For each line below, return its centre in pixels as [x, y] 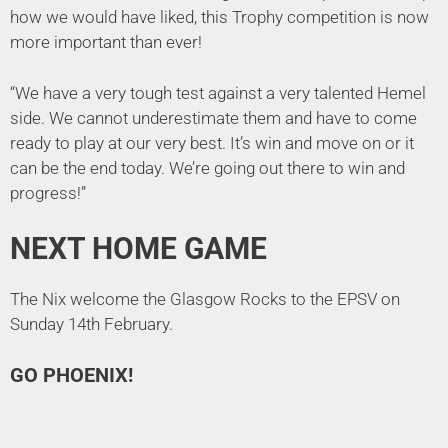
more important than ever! [106, 42]
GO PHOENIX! [71, 374]
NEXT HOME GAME [138, 249]
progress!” [48, 192]
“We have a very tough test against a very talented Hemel [218, 92]
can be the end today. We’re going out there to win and [207, 167]
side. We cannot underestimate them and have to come [213, 117]
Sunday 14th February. [91, 324]
